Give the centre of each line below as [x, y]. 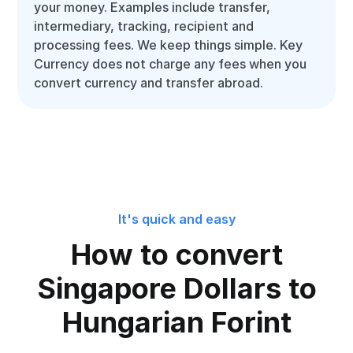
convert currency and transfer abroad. [149, 83]
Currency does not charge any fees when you [171, 64]
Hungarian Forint [176, 322]
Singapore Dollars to [176, 288]
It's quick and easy [176, 219]
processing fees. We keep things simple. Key [169, 45]
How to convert [176, 255]
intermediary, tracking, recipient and [144, 26]
